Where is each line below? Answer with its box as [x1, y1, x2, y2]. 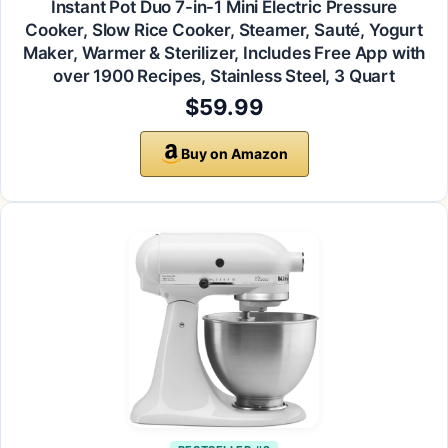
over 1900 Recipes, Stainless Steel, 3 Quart [53, 66, 395, 87]
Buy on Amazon [180, 145, 288, 163]
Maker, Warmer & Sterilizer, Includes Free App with [22, 43, 426, 64]
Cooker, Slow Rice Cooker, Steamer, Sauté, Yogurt [25, 20, 423, 41]
